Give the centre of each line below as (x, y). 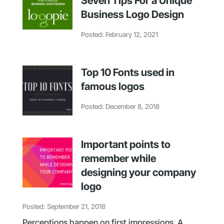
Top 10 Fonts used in (127, 72)
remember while (118, 158)
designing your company (138, 172)
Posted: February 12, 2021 (119, 35)
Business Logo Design (132, 14)
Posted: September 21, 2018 (64, 207)
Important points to (125, 144)
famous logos (112, 86)
